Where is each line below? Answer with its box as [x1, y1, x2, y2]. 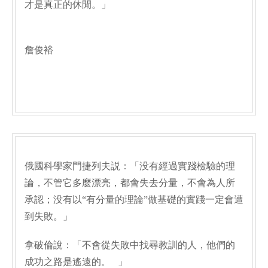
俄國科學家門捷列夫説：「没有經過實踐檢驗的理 [25, 161, 235, 171]
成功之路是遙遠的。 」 [25, 257, 127, 267]
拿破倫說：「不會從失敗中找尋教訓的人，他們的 [25, 240, 235, 250]
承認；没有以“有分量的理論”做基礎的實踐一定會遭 [25, 194, 243, 205]
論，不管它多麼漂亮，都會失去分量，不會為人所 [25, 178, 235, 188]
